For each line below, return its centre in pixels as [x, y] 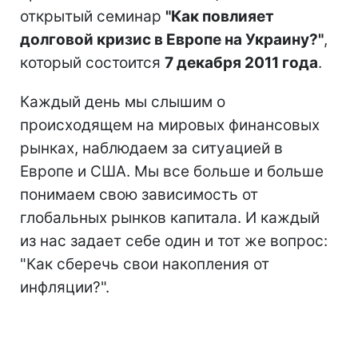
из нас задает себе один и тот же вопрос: [174, 241]
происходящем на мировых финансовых [170, 125]
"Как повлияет [220, 16]
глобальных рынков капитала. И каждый [170, 218]
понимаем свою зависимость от [139, 195]
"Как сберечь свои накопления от [145, 264]
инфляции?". [65, 287]
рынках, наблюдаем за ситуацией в [151, 148]
